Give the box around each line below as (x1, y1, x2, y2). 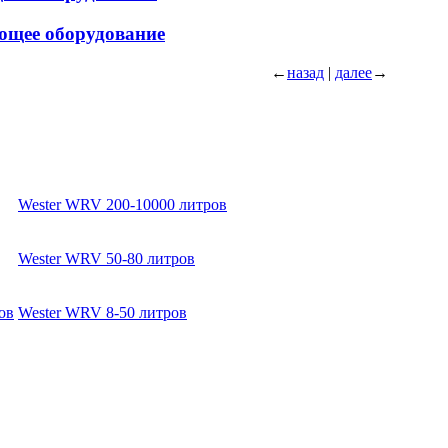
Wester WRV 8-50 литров (18, 303, 187, 321)
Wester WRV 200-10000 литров (18, 195, 227, 213)
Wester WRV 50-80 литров (18, 249, 195, 267)
